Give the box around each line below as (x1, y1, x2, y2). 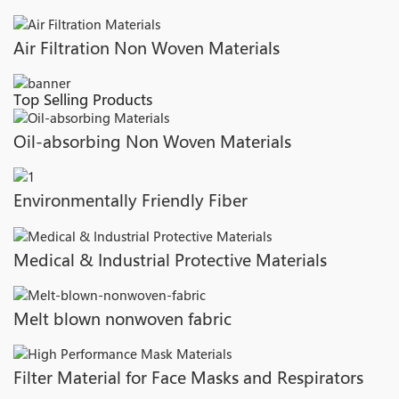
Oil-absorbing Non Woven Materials (13, 131, 291, 153)
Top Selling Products (13, 89, 152, 109)
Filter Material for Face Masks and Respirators (13, 367, 363, 389)
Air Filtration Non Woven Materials (13, 37, 280, 59)
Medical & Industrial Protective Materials (13, 248, 327, 271)
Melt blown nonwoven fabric (13, 307, 232, 330)
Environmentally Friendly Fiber (13, 190, 248, 212)
